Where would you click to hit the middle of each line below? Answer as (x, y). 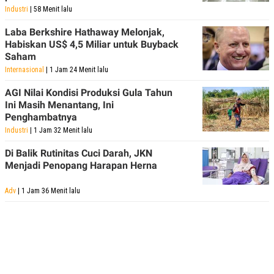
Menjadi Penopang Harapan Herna (81, 165)
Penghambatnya (41, 117)
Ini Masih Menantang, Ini (59, 105)
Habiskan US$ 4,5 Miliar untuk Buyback (92, 44)
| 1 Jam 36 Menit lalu (48, 191)
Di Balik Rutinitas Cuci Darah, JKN (79, 153)
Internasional (24, 69)
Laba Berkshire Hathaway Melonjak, (85, 32)
